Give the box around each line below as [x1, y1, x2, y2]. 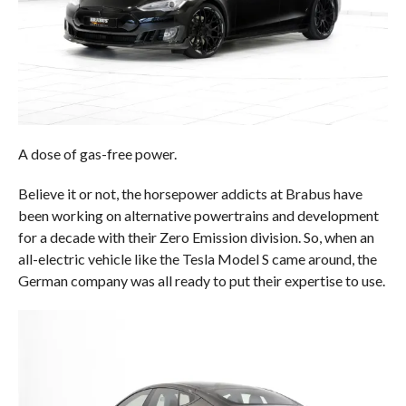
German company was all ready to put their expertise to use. [17, 271, 385, 289]
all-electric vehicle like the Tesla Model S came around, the [17, 249, 377, 267]
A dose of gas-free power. [17, 144, 177, 162]
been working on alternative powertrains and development [17, 206, 379, 224]
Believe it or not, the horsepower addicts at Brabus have [17, 184, 362, 202]
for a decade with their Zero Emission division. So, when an [17, 227, 374, 246]
